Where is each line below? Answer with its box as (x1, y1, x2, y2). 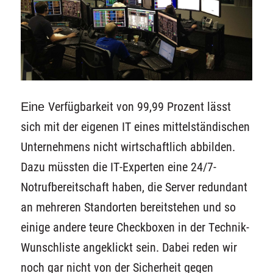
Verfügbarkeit (48, 99, 113, 114)
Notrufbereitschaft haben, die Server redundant (20, 180, 247, 194)
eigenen (77, 119, 122, 134)
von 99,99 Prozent (116, 99, 207, 114)
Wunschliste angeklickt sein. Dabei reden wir (20, 240, 237, 255)
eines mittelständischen (130, 119, 250, 134)
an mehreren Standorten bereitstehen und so (20, 200, 236, 214)
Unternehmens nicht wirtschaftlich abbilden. (20, 140, 235, 154)
